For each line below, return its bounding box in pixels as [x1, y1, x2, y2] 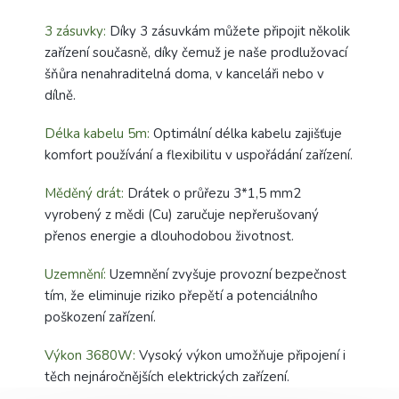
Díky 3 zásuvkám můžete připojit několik [106, 21, 350, 40]
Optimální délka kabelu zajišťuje [150, 124, 342, 142]
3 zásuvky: [45, 21, 106, 40]
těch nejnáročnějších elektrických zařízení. [45, 367, 289, 386]
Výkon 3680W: [45, 346, 135, 364]
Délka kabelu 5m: [45, 124, 150, 142]
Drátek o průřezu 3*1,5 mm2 [124, 183, 301, 202]
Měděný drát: [45, 183, 124, 202]
